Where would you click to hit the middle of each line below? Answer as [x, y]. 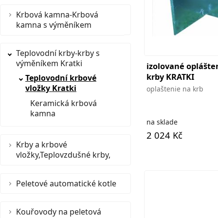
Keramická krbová [64, 103]
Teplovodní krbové [61, 78]
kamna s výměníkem [54, 25]
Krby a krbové [42, 144]
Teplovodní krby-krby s [58, 53]
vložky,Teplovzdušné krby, [63, 154]
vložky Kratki [51, 88]
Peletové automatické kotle [66, 183]
